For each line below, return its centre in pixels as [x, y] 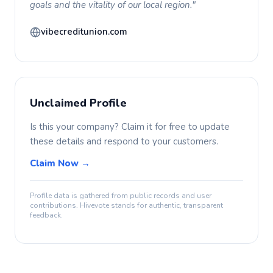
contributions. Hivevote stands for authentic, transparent [126, 205]
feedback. [46, 215]
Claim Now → [60, 163]
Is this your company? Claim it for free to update [130, 127]
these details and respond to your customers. [124, 141]
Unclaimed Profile [78, 103]
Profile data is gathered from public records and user [121, 196]
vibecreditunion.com [84, 32]
